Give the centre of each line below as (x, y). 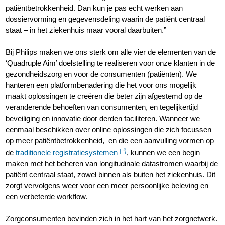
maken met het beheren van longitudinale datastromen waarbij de (112, 164)
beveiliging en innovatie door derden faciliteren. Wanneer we (103, 119)
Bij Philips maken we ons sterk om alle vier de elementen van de (111, 52)
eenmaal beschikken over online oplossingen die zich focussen (109, 130)
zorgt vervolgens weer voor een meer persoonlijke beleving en (107, 186)
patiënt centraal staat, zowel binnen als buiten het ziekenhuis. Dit (111, 175)
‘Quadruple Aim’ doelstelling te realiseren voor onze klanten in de (110, 63)
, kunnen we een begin (163, 153)
